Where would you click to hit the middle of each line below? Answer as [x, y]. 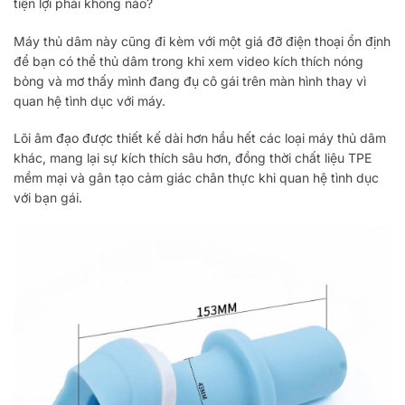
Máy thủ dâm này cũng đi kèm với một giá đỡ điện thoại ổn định [202, 41]
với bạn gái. [48, 198]
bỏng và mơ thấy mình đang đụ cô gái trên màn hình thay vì [190, 80]
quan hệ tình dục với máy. [89, 100]
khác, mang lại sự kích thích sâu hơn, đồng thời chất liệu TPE [193, 158]
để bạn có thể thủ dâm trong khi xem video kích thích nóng [188, 61]
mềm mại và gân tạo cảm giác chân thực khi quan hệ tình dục [196, 178]
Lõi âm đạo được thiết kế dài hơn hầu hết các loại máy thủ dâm [200, 138]
